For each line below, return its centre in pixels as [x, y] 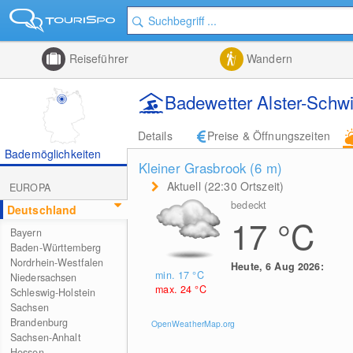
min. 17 [174, 275]
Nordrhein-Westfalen [57, 262]
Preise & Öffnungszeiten [268, 136]
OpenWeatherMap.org [193, 323]
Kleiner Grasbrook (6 [202, 168]
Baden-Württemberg [56, 247]
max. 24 [175, 289]
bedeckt [249, 205]
